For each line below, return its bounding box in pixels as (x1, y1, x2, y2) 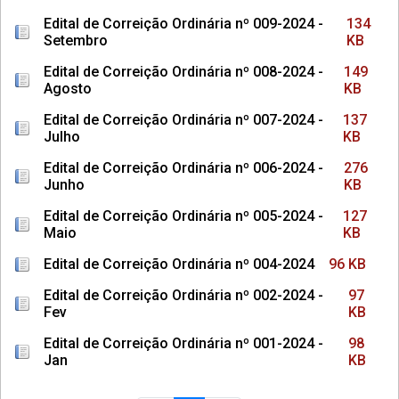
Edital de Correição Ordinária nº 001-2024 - (44, 335, 323, 352)
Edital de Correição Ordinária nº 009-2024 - (44, 15, 323, 32)
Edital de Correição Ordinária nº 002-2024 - (44, 287, 323, 304)
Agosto (44, 80, 92, 97)
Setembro (44, 32, 108, 49)
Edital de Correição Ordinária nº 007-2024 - (44, 111, 323, 128)
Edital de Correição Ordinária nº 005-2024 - (44, 208, 323, 224)
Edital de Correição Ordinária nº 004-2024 (44, 256, 314, 273)
